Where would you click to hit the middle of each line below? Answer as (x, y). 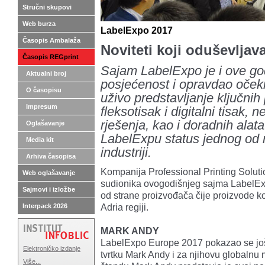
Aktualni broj (46, 73)
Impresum (42, 106)
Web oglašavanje (49, 173)
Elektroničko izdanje (52, 248)
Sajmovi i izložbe (49, 189)
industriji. (126, 153)
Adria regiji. (125, 207)
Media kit (40, 140)
